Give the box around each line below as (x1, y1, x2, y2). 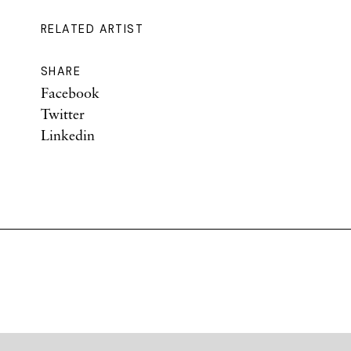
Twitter (41, 105, 85, 122)
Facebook (41, 84, 100, 101)
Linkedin (41, 126, 95, 143)
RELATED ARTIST (41, 22, 144, 36)
